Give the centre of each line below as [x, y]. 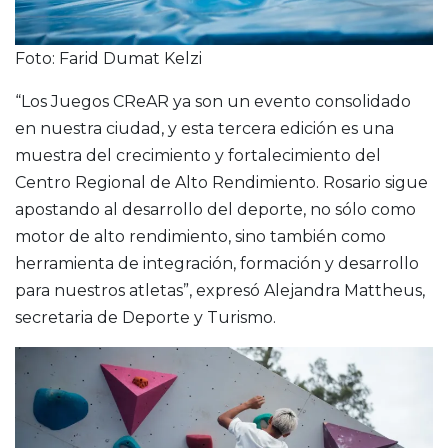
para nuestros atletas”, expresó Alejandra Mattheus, [220, 290]
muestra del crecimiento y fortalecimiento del [198, 155]
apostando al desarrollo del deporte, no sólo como [215, 209]
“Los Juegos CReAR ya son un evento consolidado [213, 101]
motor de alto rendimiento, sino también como [200, 236]
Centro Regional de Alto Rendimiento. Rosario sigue [221, 182]
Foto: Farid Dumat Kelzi [108, 58]
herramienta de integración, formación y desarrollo [217, 263]
